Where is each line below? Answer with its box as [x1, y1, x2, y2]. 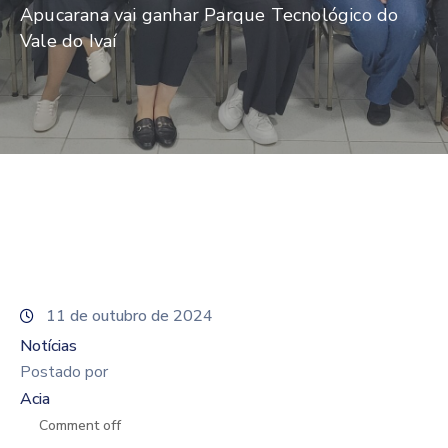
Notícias [20, 335, 77, 358]
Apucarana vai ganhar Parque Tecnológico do [20, 3, 399, 28]
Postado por [20, 361, 108, 384]
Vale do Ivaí [20, 29, 117, 54]
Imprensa [15, 65, 84, 85]
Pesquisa [15, 20, 82, 40]
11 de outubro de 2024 [46, 305, 213, 328]
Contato [15, 110, 77, 130]
